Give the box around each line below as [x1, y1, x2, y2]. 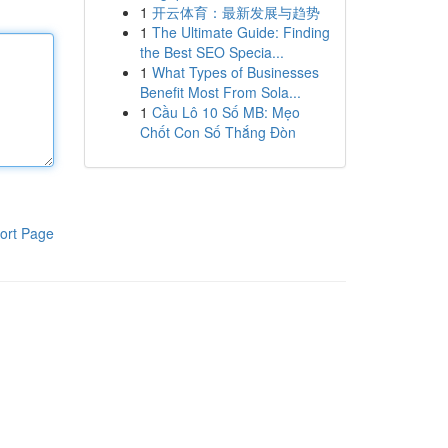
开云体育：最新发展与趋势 [151, 2, 320, 22]
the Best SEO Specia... [139, 42, 284, 62]
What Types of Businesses [151, 62, 319, 82]
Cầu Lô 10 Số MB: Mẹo [151, 102, 300, 122]
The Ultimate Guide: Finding [151, 22, 330, 42]
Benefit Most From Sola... [139, 82, 301, 102]
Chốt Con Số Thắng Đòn [139, 122, 296, 142]
